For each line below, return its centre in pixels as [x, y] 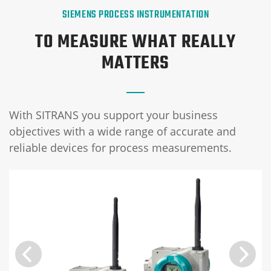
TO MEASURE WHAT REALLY [135, 42]
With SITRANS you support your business [113, 115]
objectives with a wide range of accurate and [122, 131]
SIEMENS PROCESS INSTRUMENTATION [135, 15]
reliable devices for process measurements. [120, 148]
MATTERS [135, 64]
